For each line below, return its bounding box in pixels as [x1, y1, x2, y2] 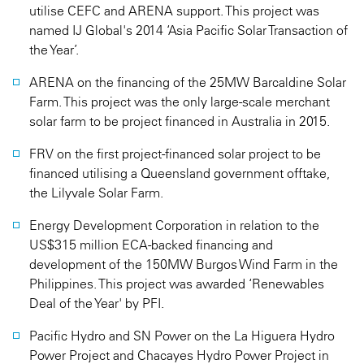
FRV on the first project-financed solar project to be [29, 145, 321, 162]
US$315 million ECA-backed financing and [29, 236, 273, 253]
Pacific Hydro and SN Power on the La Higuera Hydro [29, 327, 335, 344]
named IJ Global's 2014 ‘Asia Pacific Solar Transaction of [29, 22, 348, 38]
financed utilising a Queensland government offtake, [29, 165, 330, 181]
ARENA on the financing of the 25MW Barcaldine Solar [29, 74, 346, 90]
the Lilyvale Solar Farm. [29, 184, 163, 201]
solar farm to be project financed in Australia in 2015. [29, 113, 330, 129]
